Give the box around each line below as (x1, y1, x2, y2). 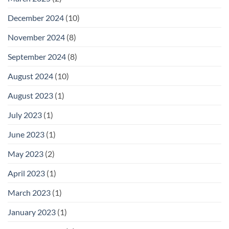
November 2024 (8, 32, 65, 42)
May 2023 (8, 149, 43, 159)
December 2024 (8, 13, 64, 23)
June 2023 (8, 129, 44, 140)
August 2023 (8, 90, 53, 101)
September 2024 (8, 52, 66, 62)
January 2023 (8, 207, 56, 217)
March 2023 (8, 188, 51, 198)
